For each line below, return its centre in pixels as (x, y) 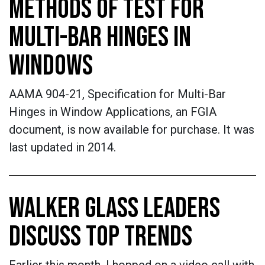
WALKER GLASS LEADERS (114, 209)
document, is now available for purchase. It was (132, 130)
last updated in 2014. (62, 147)
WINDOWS (51, 66)
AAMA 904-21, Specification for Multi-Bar (117, 94)
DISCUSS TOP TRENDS (101, 237)
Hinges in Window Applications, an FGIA (113, 112)
